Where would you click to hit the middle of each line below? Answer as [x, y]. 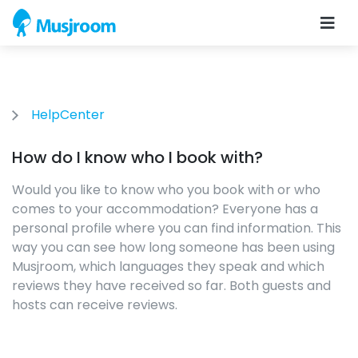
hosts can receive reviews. [95, 305]
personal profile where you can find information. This [177, 228]
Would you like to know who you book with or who [166, 190]
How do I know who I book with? [137, 157]
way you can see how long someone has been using [173, 247]
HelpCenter [68, 115]
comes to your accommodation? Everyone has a [165, 209]
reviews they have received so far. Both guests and [171, 286]
